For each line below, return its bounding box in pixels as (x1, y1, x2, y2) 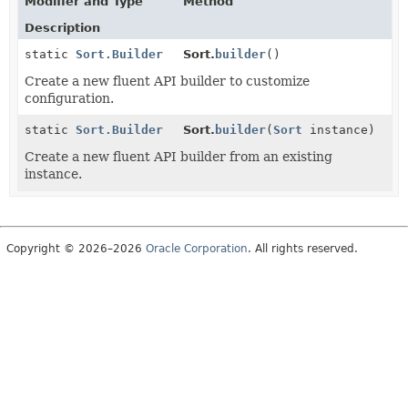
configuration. (25, 90, 114, 106)
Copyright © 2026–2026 (6, 241, 146, 255)
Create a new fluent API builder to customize (25, 73, 310, 88)
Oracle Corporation (146, 241, 248, 255)
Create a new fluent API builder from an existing (25, 148, 332, 164)
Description (25, 20, 100, 35)
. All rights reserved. (248, 241, 358, 255)
